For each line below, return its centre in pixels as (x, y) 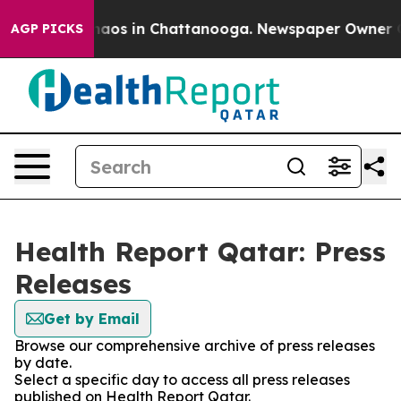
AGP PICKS (47, 29)
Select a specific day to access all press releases (182, 380)
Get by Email (92, 319)
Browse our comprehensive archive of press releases (195, 346)
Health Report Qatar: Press (200, 252)
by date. (43, 363)
